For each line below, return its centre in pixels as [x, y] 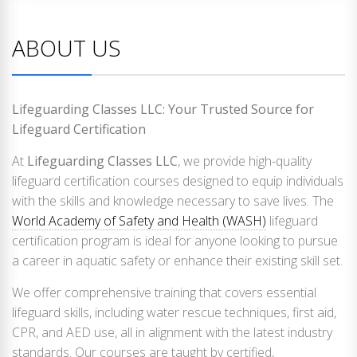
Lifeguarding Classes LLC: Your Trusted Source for [163, 109]
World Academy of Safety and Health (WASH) [139, 220]
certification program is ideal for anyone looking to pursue [175, 240]
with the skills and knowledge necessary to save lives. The [173, 200]
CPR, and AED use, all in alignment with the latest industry [172, 332]
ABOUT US [67, 47]
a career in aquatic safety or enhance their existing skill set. [177, 260]
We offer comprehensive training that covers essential [164, 292]
